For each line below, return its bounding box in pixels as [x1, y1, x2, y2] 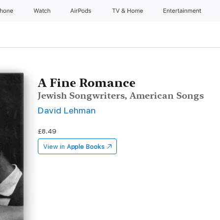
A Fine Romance [38, 76, 136, 90]
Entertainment [164, 7, 203, 14]
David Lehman [38, 105, 96, 115]
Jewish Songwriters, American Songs [38, 90, 204, 101]
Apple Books [66, 143, 105, 150]
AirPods [70, 7, 93, 14]
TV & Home [111, 7, 145, 14]
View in [43, 143, 65, 150]
